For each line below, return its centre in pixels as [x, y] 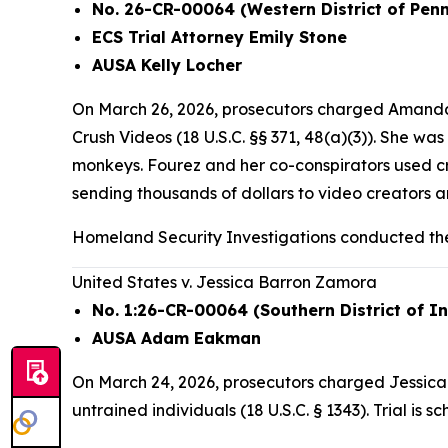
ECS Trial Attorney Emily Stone [219, 37]
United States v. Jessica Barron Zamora [224, 282]
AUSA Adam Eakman [179, 338]
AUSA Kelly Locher [167, 65]
